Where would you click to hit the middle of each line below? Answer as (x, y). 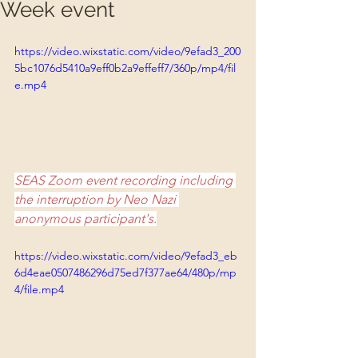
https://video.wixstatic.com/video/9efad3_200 (127, 51)
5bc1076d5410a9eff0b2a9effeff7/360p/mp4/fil (125, 68)
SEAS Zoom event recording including (125, 180)
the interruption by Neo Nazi (97, 199)
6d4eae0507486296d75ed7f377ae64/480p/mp (125, 272)
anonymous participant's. (86, 218)
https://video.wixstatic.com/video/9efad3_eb (126, 255)
